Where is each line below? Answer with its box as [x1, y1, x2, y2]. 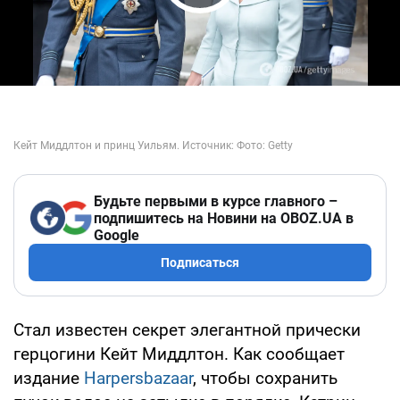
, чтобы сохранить [193, 367, 337, 388]
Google [94, 226, 139, 244]
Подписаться [161, 254, 239, 270]
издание [13, 367, 84, 388]
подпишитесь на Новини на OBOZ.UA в [94, 209, 354, 227]
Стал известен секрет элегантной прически [13, 319, 361, 340]
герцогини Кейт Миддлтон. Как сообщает [13, 343, 345, 364]
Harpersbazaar [84, 367, 193, 388]
